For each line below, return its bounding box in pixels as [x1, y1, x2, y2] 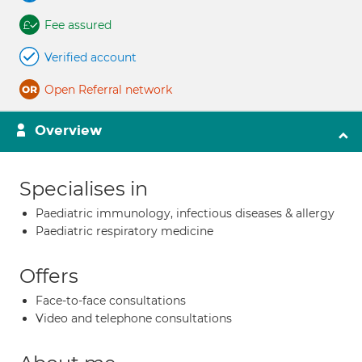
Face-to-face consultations [36, 293, 186, 308]
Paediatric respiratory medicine [36, 224, 213, 238]
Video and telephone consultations [36, 311, 232, 326]
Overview [35, 122, 102, 139]
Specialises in [19, 177, 148, 200]
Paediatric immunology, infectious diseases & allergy [36, 206, 335, 221]
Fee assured [44, 18, 112, 32]
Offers [19, 264, 78, 288]
